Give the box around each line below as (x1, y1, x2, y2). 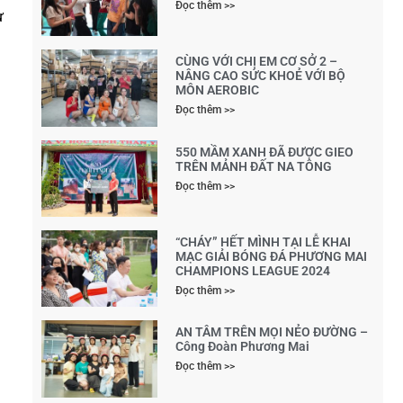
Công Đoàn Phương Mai (175, 339, 310, 354)
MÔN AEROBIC (175, 83, 260, 98)
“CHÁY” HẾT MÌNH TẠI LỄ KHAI (175, 234, 352, 249)
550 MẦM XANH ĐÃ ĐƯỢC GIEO (175, 144, 354, 159)
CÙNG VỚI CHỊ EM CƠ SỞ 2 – (175, 54, 338, 69)
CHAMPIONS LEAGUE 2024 (175, 263, 331, 278)
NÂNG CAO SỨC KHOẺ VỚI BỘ (175, 68, 346, 84)
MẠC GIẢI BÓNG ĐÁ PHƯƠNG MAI (175, 248, 368, 264)
